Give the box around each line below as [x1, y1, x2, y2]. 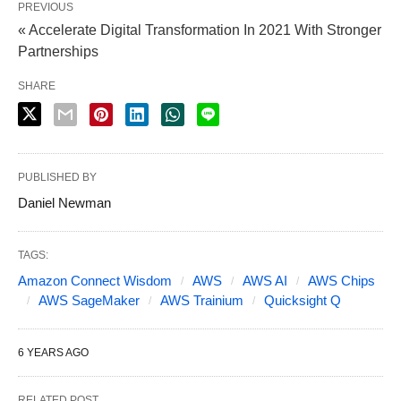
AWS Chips [308, 272, 375, 288]
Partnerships [18, 43, 98, 59]
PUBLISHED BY [18, 170, 97, 183]
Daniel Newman [18, 194, 111, 210]
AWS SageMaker [38, 292, 140, 308]
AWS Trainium [160, 292, 243, 308]
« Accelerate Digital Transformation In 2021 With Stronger [18, 21, 381, 38]
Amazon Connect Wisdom [18, 272, 172, 288]
